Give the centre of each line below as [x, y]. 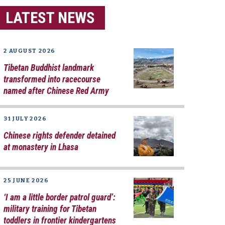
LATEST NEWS [50, 18]
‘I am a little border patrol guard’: [60, 197]
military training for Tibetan [50, 209]
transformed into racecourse [52, 79]
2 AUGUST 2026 [30, 51]
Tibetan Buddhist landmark [49, 68]
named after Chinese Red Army [57, 91]
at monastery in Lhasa [41, 147]
